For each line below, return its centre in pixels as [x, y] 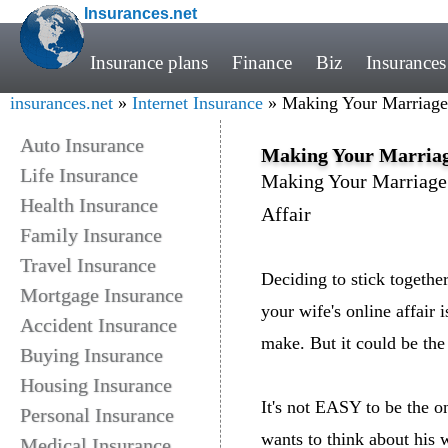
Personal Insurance [97, 415]
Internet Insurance [197, 103]
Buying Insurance [91, 355]
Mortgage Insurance [101, 295]
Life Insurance [79, 175]
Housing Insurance [96, 385]
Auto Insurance [82, 145]
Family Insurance [91, 235]
